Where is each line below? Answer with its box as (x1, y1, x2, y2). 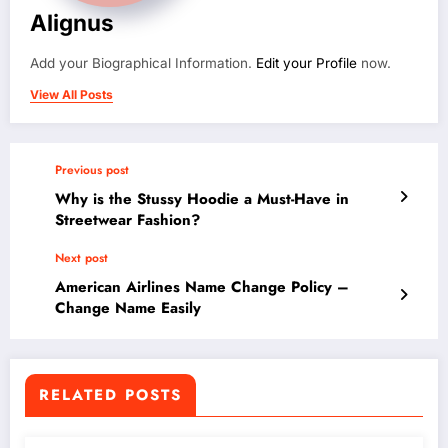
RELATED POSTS (39, 384, 182, 407)
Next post (55, 249, 108, 268)
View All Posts (30, 87, 113, 103)
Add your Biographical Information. (30, 55, 256, 72)
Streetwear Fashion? (55, 209, 200, 232)
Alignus (30, 9, 114, 37)
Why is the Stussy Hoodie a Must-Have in (55, 188, 349, 211)
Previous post (55, 161, 129, 180)
